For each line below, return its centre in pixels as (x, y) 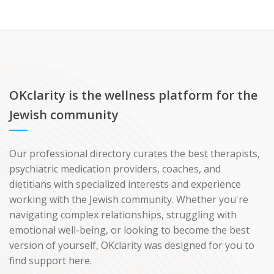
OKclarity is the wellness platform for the (133, 95)
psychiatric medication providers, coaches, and (115, 169)
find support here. (50, 261)
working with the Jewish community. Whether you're (129, 199)
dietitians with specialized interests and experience (125, 184)
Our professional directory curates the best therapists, (135, 154)
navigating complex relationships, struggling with (123, 215)
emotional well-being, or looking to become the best (129, 230)
